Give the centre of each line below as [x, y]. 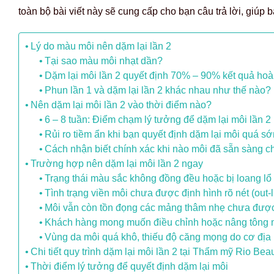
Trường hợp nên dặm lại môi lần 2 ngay [117, 164]
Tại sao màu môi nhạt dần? [104, 61]
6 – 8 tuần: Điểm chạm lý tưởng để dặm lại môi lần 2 [158, 120]
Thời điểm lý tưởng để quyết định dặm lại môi [130, 267]
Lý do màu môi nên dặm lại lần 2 [101, 46]
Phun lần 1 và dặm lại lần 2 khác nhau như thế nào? [158, 91]
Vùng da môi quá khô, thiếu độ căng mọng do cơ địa [158, 237]
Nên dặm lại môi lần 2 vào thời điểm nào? [121, 105]
